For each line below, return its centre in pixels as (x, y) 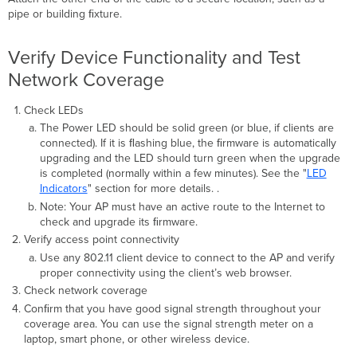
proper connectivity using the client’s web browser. (165, 273)
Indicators (63, 189)
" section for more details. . (153, 189)
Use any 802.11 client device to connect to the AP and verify (187, 257)
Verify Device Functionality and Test (155, 57)
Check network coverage (85, 291)
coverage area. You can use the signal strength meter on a (168, 324)
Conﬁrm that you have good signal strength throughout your (172, 308)
